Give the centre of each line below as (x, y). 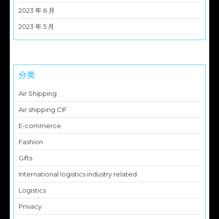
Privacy (30, 207)
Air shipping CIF (43, 110)
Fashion (31, 142)
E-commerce (40, 126)
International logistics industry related (78, 174)
